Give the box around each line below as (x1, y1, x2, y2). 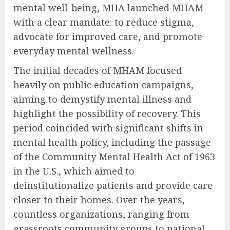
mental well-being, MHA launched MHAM (13, 2, 203, 14)
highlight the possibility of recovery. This (13, 107, 201, 120)
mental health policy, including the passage (13, 136, 211, 149)
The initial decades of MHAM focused (13, 64, 182, 77)
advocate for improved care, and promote (13, 30, 202, 43)
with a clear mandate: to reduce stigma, (13, 16, 194, 29)
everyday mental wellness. (13, 45, 134, 57)
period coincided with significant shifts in (13, 122, 203, 135)
